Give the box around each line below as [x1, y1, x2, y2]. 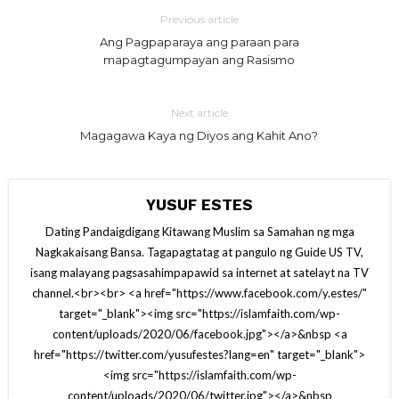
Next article [170, 105, 228, 119]
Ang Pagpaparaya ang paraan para [99, 34, 299, 49]
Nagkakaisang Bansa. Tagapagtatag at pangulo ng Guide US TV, [36, 244, 363, 259]
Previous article [159, 12, 239, 26]
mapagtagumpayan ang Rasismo [103, 52, 296, 67]
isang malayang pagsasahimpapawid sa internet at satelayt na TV [30, 265, 369, 280]
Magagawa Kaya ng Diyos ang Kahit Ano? [80, 127, 319, 142]
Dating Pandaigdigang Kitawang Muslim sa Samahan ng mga [45, 224, 354, 239]
